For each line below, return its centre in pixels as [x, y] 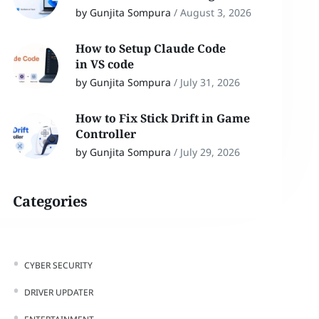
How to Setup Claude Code [150, 48]
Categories [50, 201]
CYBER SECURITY [58, 265]
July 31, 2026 [210, 82]
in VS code [106, 64]
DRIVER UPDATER [58, 292]
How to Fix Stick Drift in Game [162, 118]
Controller [107, 134]
